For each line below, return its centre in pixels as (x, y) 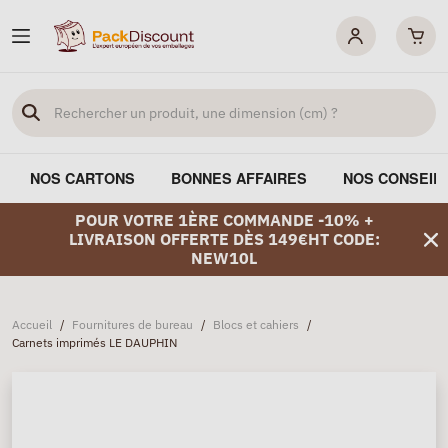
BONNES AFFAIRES (239, 178)
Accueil (32, 324)
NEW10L (224, 258)
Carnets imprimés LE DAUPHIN (94, 342)
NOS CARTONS (82, 178)
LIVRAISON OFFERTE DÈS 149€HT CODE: (224, 239)
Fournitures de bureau (132, 324)
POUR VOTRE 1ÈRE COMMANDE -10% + (224, 220)
